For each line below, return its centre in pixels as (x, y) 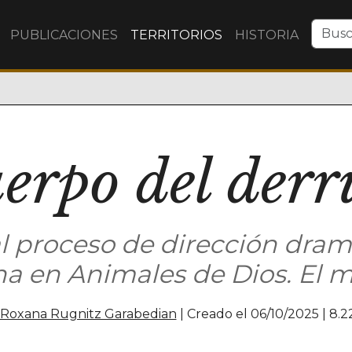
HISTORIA (267, 35)
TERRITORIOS (176, 35)
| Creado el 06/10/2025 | (253, 314)
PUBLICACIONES (64, 35)
